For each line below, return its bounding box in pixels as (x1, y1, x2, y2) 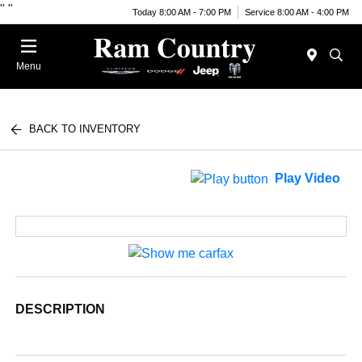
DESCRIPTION (15, 301, 106, 316)
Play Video (274, 171, 340, 186)
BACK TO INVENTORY (29, 123, 141, 135)
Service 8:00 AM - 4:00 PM (245, 6, 349, 17)
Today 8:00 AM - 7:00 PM (133, 6, 231, 17)
